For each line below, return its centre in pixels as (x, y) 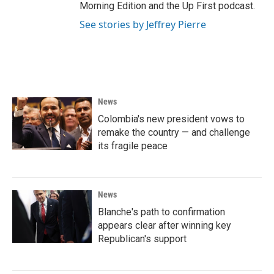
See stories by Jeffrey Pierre (143, 24)
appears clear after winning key (165, 225)
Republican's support (142, 239)
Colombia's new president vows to (171, 119)
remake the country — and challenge (174, 132)
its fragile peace (133, 146)
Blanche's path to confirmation (161, 212)
